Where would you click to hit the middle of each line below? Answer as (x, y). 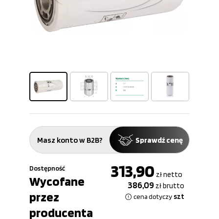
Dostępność (47, 168)
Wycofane (57, 181)
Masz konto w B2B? (70, 140)
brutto (173, 186)
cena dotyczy (153, 197)
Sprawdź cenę (159, 140)
